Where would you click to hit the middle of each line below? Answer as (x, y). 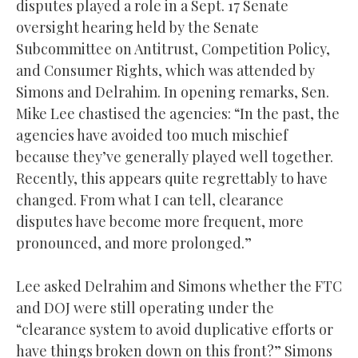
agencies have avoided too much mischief (152, 135)
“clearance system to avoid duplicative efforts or (175, 329)
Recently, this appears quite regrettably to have (172, 178)
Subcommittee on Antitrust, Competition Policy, (173, 48)
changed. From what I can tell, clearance (150, 199)
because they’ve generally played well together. (175, 156)
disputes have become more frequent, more (160, 221)
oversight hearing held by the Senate (137, 27)
